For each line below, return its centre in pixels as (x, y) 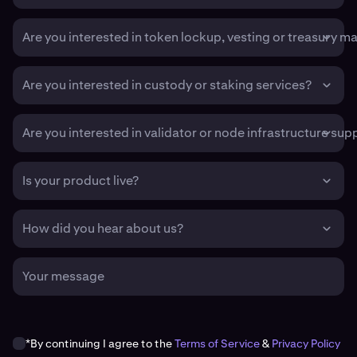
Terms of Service (217, 344)
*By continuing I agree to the (100, 344)
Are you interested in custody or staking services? (167, 85)
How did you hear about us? (103, 229)
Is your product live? (80, 181)
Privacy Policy (306, 344)
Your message (63, 277)
